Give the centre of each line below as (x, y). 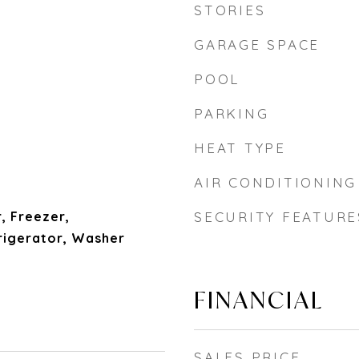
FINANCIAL (259, 300)
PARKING (232, 113)
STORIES (230, 10)
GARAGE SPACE (257, 44)
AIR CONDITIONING (275, 182)
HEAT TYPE (240, 148)
